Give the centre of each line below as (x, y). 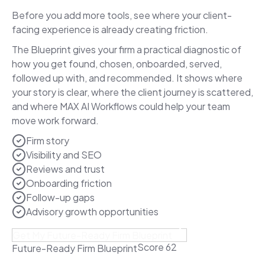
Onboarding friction (69, 183)
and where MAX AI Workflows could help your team (121, 106)
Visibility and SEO (64, 154)
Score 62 (157, 247)
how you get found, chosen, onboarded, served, (117, 63)
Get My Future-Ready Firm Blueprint (92, 235)
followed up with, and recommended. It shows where (127, 77)
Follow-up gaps (60, 197)
